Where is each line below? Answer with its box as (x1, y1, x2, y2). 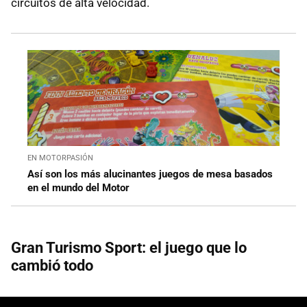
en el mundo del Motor (27, 181, 130, 194)
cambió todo (11, 256, 93, 274)
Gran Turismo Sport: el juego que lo (11, 238, 247, 256)
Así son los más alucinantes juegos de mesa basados (27, 167, 273, 180)
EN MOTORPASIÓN (27, 153, 93, 162)
